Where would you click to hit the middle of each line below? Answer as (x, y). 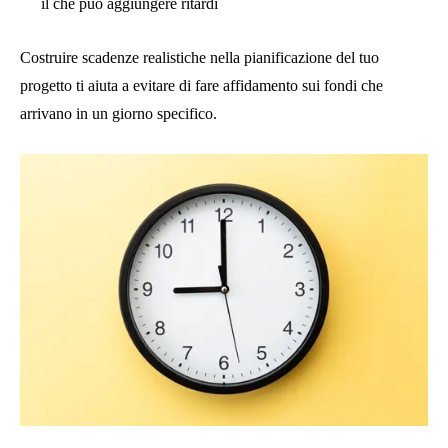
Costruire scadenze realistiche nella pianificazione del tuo (199, 58)
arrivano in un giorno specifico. (118, 114)
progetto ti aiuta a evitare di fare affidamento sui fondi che (201, 86)
